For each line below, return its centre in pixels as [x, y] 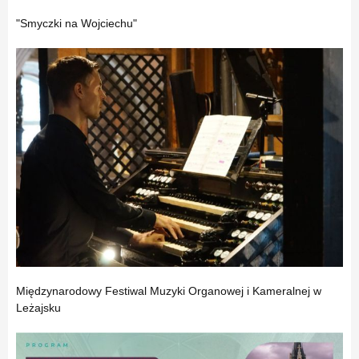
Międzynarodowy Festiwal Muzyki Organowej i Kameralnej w [169, 290]
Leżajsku [38, 307]
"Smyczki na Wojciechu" [77, 24]
